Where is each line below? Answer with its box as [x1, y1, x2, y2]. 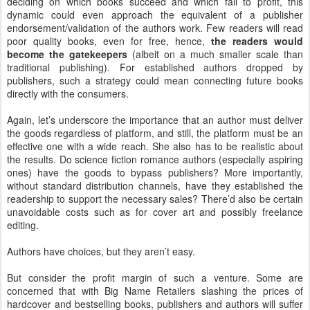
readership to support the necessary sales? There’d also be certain [7, 192, 303, 206]
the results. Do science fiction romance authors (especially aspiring [7, 152, 303, 166]
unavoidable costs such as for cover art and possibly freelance [7, 205, 303, 219]
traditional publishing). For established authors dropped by [7, 60, 303, 74]
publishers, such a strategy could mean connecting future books [7, 73, 303, 87]
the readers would [211, 34, 303, 48]
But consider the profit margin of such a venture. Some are [7, 271, 303, 284]
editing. [7, 218, 39, 232]
